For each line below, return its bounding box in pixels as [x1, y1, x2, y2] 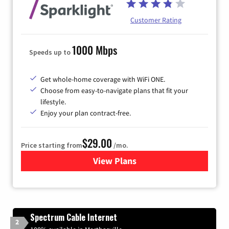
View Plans [93, 154, 136, 167]
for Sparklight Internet [114, 154, 205, 167]
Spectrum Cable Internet [30, 211, 117, 223]
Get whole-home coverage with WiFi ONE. [40, 74, 165, 84]
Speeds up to [29, 47, 72, 57]
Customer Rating [130, 15, 181, 25]
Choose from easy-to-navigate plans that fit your [40, 85, 188, 95]
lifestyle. [40, 97, 66, 106]
